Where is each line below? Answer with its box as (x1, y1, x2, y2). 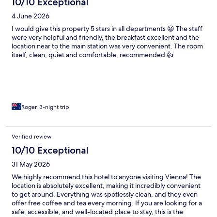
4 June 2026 (12, 12, 49, 21)
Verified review (12, 133, 52, 141)
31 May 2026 (12, 160, 50, 169)
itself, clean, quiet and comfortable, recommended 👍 (12, 50, 173, 60)
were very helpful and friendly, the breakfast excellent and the (12, 33, 199, 42)
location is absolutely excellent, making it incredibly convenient (12, 181, 201, 190)
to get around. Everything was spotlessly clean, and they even (12, 190, 198, 199)
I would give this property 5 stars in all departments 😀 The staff (12, 24, 202, 33)
